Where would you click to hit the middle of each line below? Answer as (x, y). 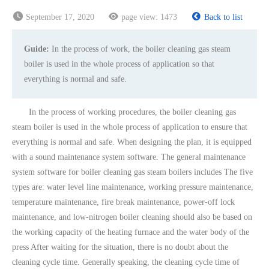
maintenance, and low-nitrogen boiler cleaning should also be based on (132, 217)
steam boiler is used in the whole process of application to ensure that (130, 127)
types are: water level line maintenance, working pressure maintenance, (133, 187)
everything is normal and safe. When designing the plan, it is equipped (132, 142)
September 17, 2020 (60, 17)
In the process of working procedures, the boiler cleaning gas (124, 112)
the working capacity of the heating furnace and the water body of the (131, 232)
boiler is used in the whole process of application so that (119, 64)
